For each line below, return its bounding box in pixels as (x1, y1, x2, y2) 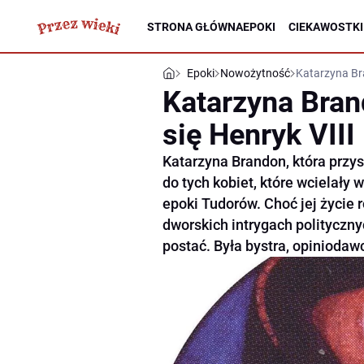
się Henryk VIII (162, 118, 355, 152)
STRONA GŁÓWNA (147, 19, 243, 33)
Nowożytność (220, 67, 290, 80)
